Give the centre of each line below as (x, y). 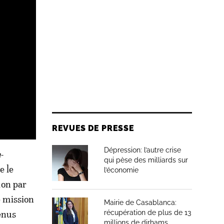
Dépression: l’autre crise (142, 150)
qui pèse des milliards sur (146, 160)
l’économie (121, 170)
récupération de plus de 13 (147, 212)
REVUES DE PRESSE (93, 128)
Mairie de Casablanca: (140, 202)
